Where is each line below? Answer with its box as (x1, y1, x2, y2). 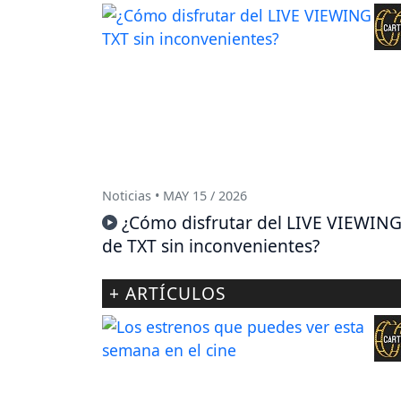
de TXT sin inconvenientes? (102, 233, 320, 258)
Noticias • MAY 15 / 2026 (102, 186, 247, 204)
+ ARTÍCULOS (109, 280, 226, 305)
